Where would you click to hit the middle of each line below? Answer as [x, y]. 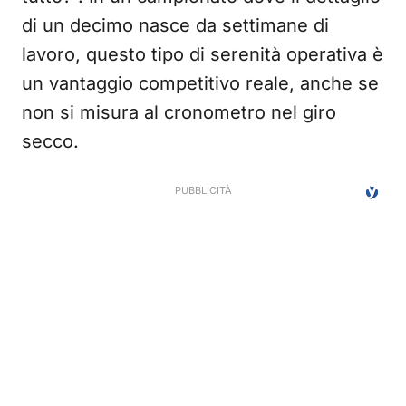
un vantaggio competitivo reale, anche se [200, 84]
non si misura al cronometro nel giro [179, 113]
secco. [50, 142]
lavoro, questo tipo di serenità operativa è [203, 55]
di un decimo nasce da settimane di [175, 26]
